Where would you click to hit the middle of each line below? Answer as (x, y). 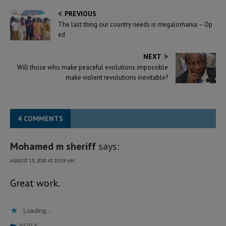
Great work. (35, 183)
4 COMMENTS (40, 119)
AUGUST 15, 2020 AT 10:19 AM (42, 161)
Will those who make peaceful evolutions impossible (93, 68)
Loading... (37, 211)
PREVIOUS (80, 14)
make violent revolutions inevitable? (117, 78)
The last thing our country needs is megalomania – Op (135, 25)
